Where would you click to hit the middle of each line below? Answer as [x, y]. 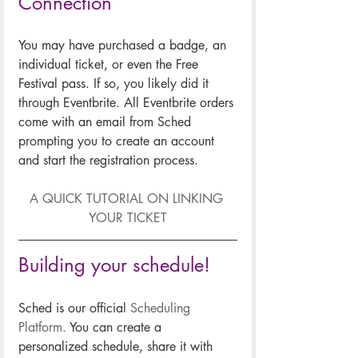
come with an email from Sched [107, 122]
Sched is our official [74, 308]
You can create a [116, 328]
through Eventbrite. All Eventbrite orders [128, 103]
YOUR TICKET [128, 218]
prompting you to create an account [118, 141]
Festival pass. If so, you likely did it [115, 84]
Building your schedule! [114, 265]
